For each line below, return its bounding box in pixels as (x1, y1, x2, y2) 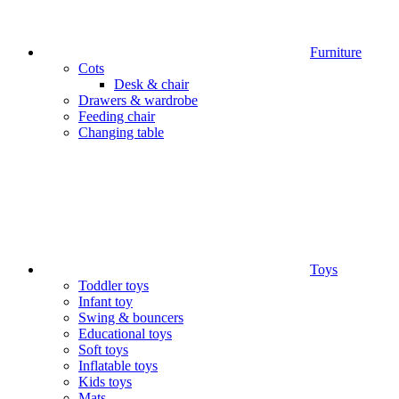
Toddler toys (78, 278, 149, 293)
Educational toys (78, 326, 172, 341)
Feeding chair (78, 109, 155, 124)
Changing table (78, 125, 164, 140)
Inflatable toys (78, 358, 158, 373)
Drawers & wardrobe (78, 93, 198, 108)
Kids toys (78, 374, 132, 389)
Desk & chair (114, 77, 189, 92)
